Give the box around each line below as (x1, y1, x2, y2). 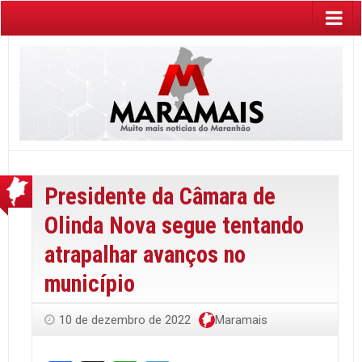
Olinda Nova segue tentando (44, 211, 304, 239)
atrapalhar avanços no (44, 240, 246, 268)
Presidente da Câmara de (44, 182, 276, 210)
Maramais (215, 312, 267, 327)
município (44, 269, 135, 297)
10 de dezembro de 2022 (59, 312, 191, 327)
